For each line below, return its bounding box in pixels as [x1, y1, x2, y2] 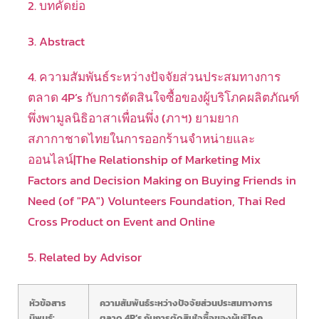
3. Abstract [27, 32, 85, 51]
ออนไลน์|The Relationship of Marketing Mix [27, 150, 261, 169]
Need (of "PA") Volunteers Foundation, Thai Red [27, 191, 286, 210]
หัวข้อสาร [29, 295, 66, 310]
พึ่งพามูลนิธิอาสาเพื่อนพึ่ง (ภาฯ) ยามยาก [27, 108, 239, 127]
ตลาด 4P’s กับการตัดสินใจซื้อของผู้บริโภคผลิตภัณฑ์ [27, 88, 299, 107]
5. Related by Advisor [27, 247, 142, 266]
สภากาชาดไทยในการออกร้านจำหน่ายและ [27, 129, 255, 148]
